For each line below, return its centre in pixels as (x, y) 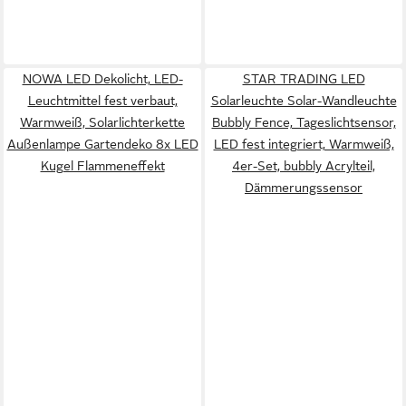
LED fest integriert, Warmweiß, (304, 144)
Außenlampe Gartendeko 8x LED (102, 144)
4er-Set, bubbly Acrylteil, (304, 166)
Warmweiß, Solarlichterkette (102, 122)
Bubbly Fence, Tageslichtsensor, (304, 122)
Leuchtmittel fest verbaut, (102, 101)
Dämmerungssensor (304, 188)
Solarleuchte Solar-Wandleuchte (304, 101)
